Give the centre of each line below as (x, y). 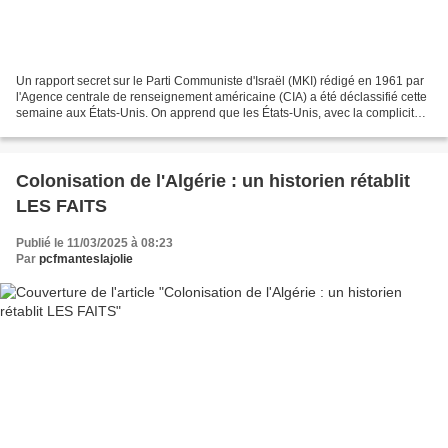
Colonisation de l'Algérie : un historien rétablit (213, 181)
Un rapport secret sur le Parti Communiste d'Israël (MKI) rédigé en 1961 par (220, 81)
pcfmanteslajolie (86, 259)
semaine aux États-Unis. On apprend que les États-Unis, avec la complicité (218, 113)
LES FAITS (61, 206)
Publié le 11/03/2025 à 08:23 (94, 243)
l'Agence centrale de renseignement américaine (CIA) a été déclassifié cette (221, 97)
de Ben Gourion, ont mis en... (94, 129)
